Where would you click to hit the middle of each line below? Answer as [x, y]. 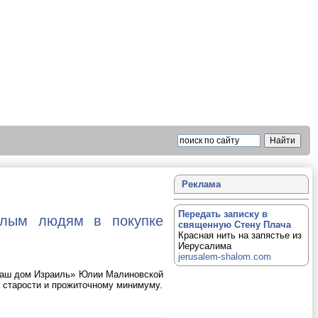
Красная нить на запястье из [240, 235]
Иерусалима [205, 246]
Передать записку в [223, 214]
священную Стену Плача [235, 225]
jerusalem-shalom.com [225, 257]
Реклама [201, 184]
